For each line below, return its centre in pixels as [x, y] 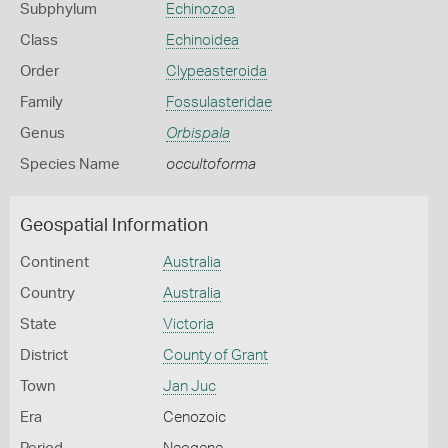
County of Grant [215, 355]
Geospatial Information [114, 226]
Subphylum [58, 9]
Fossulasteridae [218, 102]
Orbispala [197, 133]
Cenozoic [194, 417]
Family [41, 102]
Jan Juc [189, 386]
